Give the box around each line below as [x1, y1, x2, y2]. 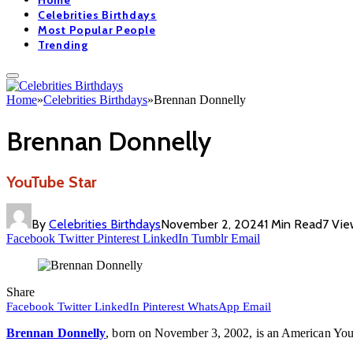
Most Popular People [38, 23, 156, 38]
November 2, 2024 [161, 217, 264, 232]
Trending [38, 38, 88, 53]
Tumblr [191, 232, 228, 246]
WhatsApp [188, 300, 240, 314]
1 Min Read [264, 217, 322, 232]
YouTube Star [6, 173, 97, 192]
